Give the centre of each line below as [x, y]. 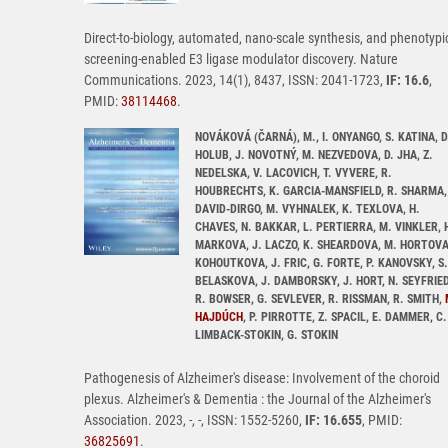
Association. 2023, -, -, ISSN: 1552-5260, [194, 420]
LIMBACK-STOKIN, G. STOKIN [266, 335]
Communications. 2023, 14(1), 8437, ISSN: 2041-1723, [235, 80]
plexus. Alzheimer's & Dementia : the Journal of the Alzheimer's [257, 399]
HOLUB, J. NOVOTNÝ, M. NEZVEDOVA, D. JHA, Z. [314, 155]
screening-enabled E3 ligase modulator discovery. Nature [241, 59]
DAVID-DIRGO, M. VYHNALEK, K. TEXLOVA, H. [307, 209]
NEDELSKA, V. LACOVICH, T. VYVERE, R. [293, 173]
